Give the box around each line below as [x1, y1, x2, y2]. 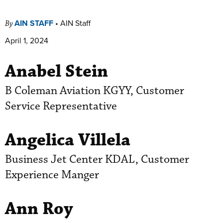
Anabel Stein [5, 60, 108, 83]
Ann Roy [5, 197, 73, 220]
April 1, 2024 [5, 34, 48, 46]
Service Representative [5, 99, 117, 113]
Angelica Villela [5, 128, 130, 151]
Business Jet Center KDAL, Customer [5, 152, 189, 167]
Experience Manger [5, 167, 99, 182]
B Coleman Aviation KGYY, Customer [5, 83, 184, 98]
